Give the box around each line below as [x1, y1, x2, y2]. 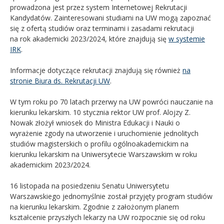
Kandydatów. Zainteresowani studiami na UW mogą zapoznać [10, 12, 211, 22]
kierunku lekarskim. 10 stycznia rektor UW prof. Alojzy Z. [10, 107, 190, 117]
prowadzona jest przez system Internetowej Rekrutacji [10, 2, 187, 12]
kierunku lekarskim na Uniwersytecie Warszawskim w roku [10, 149, 197, 159]
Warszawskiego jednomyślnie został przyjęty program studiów [10, 191, 212, 201]
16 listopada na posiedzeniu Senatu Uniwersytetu [10, 180, 169, 190]
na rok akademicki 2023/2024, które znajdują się [10, 33, 168, 43]
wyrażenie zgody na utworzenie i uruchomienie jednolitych [10, 128, 198, 138]
